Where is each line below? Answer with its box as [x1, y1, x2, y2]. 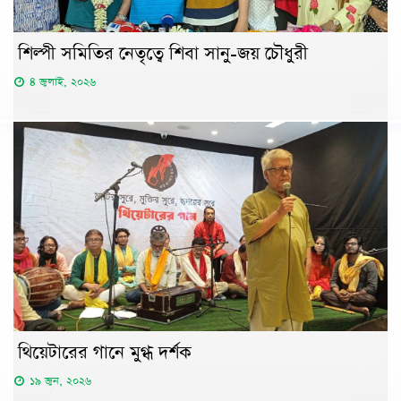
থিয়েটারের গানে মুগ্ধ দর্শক [18, 340, 192, 366]
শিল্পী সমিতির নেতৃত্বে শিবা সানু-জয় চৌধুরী [18, 40, 308, 66]
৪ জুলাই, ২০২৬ [30, 73, 96, 90]
